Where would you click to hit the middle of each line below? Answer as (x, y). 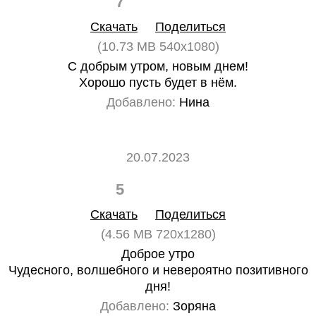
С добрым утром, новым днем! (158, 66)
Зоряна (193, 306)
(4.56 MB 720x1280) (158, 234)
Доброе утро (158, 254)
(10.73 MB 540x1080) (158, 47)
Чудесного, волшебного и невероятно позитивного (158, 270)
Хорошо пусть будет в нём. (158, 83)
